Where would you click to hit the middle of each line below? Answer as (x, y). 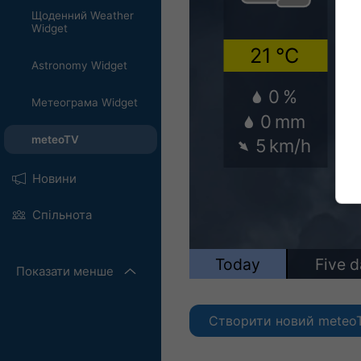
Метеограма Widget (84, 102)
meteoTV (55, 139)
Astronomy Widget (79, 65)
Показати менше (65, 271)
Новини (54, 178)
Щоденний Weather (82, 15)
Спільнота (62, 215)
